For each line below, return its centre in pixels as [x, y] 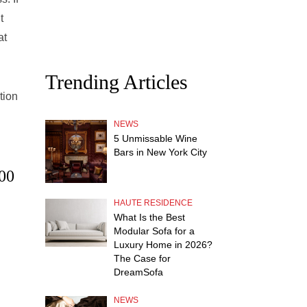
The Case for [142, 258]
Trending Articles [116, 82]
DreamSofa [138, 272]
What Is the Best [149, 217]
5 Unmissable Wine [156, 138]
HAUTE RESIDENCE [153, 203]
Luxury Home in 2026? [163, 245]
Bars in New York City [160, 152]
